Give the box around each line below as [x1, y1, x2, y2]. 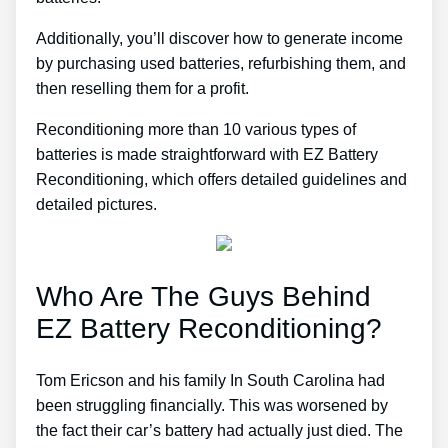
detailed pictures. [36, 195, 157, 213]
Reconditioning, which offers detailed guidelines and [36, 170, 407, 188]
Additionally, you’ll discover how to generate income [36, 29, 403, 47]
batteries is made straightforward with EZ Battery [36, 145, 378, 163]
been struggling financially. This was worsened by [36, 397, 388, 415]
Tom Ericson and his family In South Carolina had [36, 372, 385, 390]
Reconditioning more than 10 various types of [36, 120, 356, 138]
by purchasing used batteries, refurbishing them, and [36, 54, 406, 72]
